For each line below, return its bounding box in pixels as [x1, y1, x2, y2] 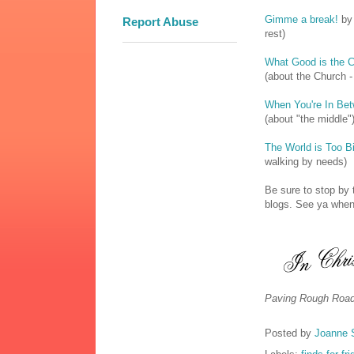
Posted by [265, 327, 314, 340]
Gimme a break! [265, 13, 338, 26]
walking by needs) [265, 156, 347, 168]
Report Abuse [122, 15, 198, 29]
